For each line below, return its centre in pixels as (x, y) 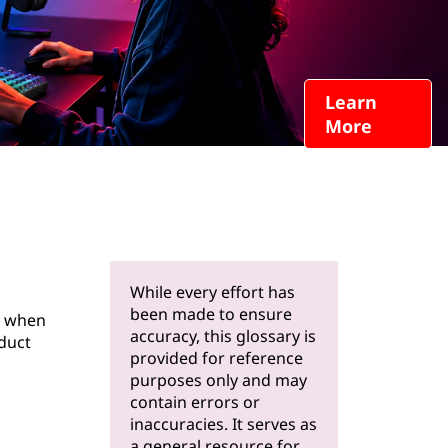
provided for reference (216, 358)
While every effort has (212, 292)
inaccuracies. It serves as (223, 424)
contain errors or (195, 402)
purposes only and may (218, 380)
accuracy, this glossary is (223, 336)
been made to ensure (211, 314)
